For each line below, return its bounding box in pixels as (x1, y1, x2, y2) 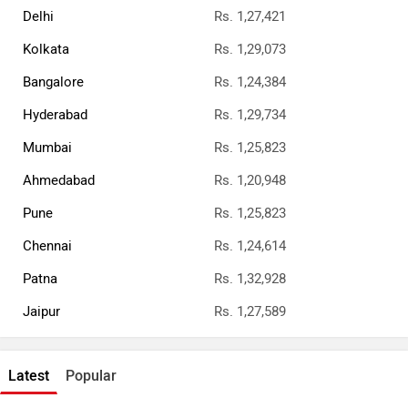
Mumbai (23, 139, 72, 157)
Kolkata (23, 41, 69, 58)
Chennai (23, 238, 72, 255)
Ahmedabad (23, 172, 95, 189)
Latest (8, 367, 49, 385)
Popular (66, 367, 117, 385)
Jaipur (23, 303, 60, 321)
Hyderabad (23, 107, 87, 124)
